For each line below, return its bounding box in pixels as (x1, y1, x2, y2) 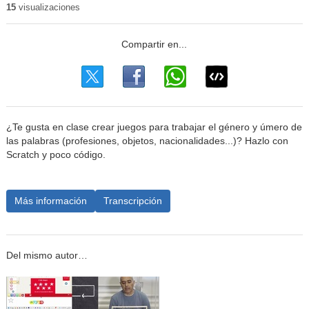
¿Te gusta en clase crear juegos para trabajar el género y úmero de (6, 122, 302, 133)
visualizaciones (15, 2, 80, 12)
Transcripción (103, 195, 162, 206)
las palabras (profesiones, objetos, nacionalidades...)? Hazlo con (6, 136, 288, 147)
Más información (14, 195, 87, 206)
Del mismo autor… (6, 250, 88, 261)
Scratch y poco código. (6, 150, 106, 161)
